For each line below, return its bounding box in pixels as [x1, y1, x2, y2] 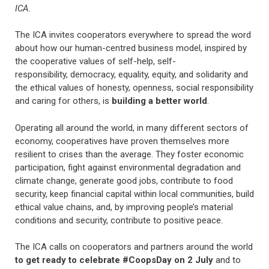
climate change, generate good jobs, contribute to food [15, 175, 233, 186]
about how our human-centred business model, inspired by [15, 43, 247, 54]
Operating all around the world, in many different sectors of [15, 122, 249, 133]
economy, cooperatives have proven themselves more [15, 135, 229, 147]
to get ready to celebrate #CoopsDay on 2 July [15, 255, 213, 266]
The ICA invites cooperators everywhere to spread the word [15, 29, 251, 41]
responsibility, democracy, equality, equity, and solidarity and [15, 69, 248, 80]
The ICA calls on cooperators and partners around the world [15, 241, 253, 253]
